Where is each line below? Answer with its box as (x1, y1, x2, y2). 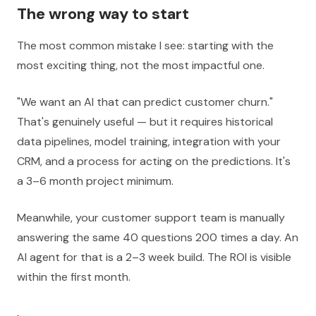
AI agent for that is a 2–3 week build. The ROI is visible (17, 250, 291, 265)
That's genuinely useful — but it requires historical (17, 114, 273, 129)
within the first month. (17, 269, 130, 284)
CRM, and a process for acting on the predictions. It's (17, 154, 291, 169)
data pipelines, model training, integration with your (17, 134, 281, 149)
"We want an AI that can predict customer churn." (17, 95, 273, 109)
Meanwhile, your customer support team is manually (17, 210, 285, 225)
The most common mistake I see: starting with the (17, 38, 274, 53)
